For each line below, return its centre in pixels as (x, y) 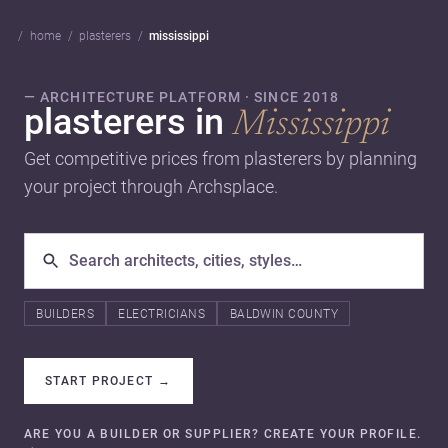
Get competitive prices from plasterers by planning (220, 158)
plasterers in (128, 121)
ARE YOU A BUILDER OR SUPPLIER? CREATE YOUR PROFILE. (223, 434)
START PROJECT (99, 381)
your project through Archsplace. (151, 186)
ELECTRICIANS (162, 313)
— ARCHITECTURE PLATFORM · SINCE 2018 (182, 96)
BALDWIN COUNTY (284, 313)
